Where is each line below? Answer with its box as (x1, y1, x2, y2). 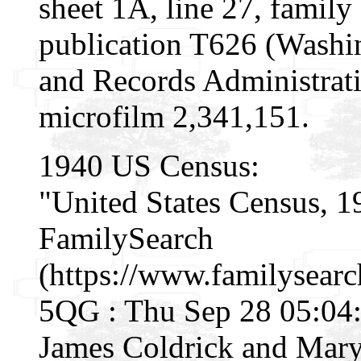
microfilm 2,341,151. (39, 98, 309, 134)
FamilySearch (39, 220, 214, 255)
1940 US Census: (39, 147, 259, 183)
